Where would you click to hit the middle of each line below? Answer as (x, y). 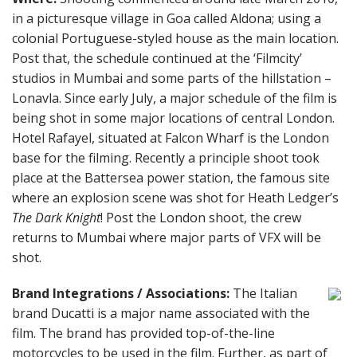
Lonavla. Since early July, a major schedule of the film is (175, 98)
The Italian (265, 293)
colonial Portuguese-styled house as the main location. (175, 38)
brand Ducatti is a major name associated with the (161, 313)
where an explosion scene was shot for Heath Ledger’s (175, 198)
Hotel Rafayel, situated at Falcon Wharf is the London (171, 138)
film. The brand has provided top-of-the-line (143, 333)
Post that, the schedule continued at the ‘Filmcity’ (157, 58)
